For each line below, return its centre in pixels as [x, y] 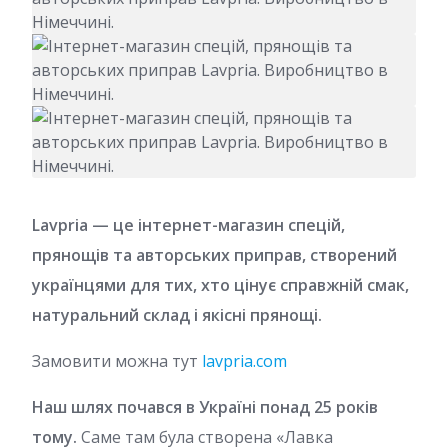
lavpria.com [244, 360]
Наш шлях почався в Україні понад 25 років [205, 406]
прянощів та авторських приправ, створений [214, 254]
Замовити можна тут [117, 360]
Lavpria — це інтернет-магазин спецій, [188, 224]
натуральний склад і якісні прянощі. [177, 314]
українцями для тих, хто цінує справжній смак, [220, 284]
